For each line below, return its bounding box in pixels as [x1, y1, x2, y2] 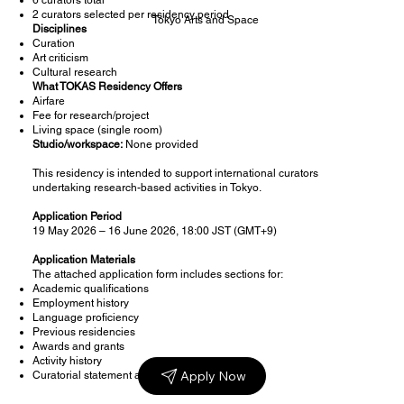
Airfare [32, 94, 65, 107]
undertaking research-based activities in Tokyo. [32, 180, 262, 194]
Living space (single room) [32, 123, 162, 136]
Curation [32, 36, 75, 50]
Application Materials [32, 252, 135, 266]
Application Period [32, 209, 122, 223]
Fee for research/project [32, 108, 149, 122]
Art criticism [32, 50, 88, 64]
